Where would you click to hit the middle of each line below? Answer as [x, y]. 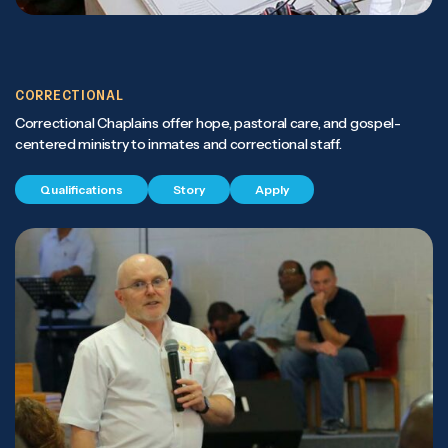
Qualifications [81, 189]
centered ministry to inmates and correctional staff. [178, 143]
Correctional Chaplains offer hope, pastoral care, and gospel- [208, 122]
